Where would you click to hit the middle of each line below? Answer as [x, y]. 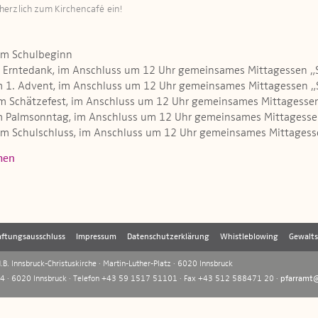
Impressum [96, 237]
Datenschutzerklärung [168, 237]
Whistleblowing [249, 237]
